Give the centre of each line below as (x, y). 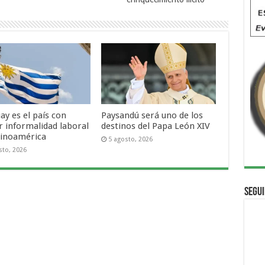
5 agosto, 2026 (131, 140)
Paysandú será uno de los (152, 116)
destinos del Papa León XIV (156, 126)
